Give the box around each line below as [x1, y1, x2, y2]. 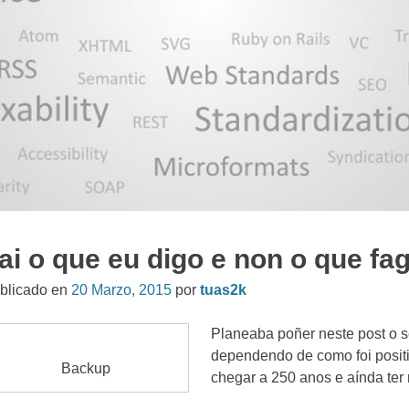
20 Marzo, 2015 [71, 281, 173, 298]
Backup [60, 360, 110, 376]
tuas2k [200, 281, 247, 298]
